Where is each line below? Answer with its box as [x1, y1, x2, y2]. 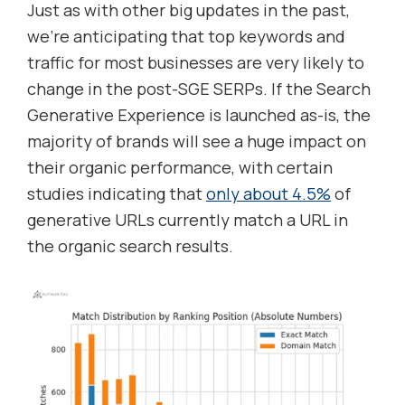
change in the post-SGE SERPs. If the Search [27, 78, 371, 100]
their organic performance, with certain [27, 156, 333, 179]
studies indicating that [27, 183, 206, 205]
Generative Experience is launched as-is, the [27, 104, 371, 127]
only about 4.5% [206, 183, 331, 205]
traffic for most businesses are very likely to [27, 52, 364, 74]
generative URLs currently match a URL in [27, 209, 348, 231]
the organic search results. [27, 235, 233, 258]
